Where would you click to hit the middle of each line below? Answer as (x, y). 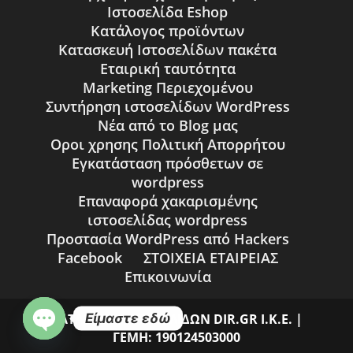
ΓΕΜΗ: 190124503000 (176, 338)
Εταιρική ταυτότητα (167, 69)
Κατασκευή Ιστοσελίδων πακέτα (168, 50)
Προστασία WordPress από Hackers (167, 239)
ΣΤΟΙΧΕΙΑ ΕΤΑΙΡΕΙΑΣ (210, 258)
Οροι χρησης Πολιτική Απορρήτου (167, 145)
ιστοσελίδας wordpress (168, 220)
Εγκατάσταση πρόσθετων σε (168, 163)
